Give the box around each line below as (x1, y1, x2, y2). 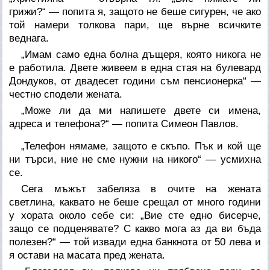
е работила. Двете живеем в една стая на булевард (9, 61, 261, 74)
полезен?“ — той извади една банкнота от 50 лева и (9, 236, 261, 248)
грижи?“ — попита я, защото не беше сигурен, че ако (9, 5, 261, 17)
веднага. (9, 32, 49, 44)
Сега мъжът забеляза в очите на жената (21, 183, 261, 195)
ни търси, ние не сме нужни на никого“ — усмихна (9, 153, 261, 165)
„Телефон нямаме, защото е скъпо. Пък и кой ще (21, 140, 261, 152)
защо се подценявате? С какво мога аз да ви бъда (9, 222, 261, 234)
